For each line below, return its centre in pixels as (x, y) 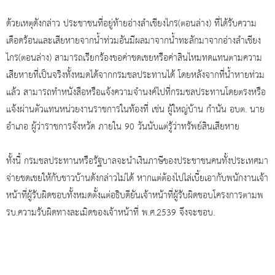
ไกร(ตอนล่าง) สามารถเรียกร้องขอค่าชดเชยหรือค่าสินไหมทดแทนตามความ (134, 58)
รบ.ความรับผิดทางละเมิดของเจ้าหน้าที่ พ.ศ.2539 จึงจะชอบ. (110, 213)
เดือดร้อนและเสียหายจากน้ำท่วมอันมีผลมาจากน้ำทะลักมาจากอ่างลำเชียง (134, 41)
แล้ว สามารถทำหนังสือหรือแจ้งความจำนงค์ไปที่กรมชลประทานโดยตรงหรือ (136, 92)
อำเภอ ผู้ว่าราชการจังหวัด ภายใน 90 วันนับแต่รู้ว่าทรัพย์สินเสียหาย (123, 127)
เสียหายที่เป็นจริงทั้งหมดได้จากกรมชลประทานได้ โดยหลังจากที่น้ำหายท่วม (135, 75)
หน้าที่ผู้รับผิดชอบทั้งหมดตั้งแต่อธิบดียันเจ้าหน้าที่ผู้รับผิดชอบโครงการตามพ (135, 196)
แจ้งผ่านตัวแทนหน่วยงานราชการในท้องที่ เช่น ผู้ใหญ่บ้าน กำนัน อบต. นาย (135, 110)
